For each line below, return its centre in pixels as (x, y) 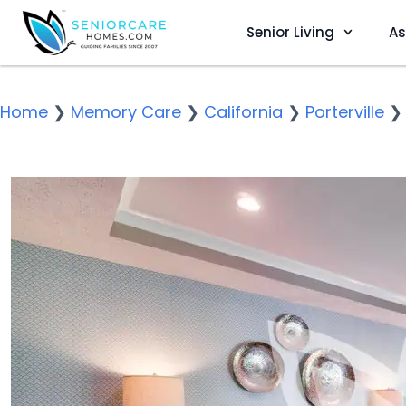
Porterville (345, 112)
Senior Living (290, 32)
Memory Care (126, 112)
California (243, 112)
